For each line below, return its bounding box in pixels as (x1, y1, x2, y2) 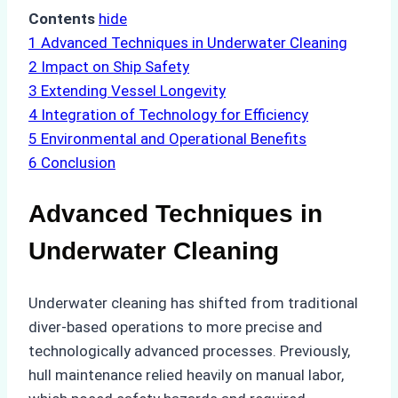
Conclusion (41, 154, 115, 172)
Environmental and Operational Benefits (41, 130, 306, 148)
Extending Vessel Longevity (41, 82, 226, 100)
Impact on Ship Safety (41, 58, 189, 76)
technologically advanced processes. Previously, (28, 341, 350, 360)
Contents (28, 10, 95, 28)
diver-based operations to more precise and (28, 317, 322, 336)
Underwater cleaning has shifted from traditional (28, 293, 358, 312)
